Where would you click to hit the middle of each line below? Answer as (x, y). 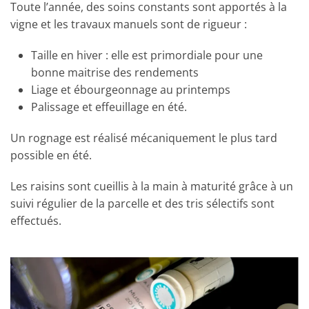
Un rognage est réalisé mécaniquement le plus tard (144, 138)
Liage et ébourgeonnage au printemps (131, 90)
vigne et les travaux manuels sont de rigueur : (129, 24)
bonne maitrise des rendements (115, 73)
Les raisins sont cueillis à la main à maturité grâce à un (152, 187)
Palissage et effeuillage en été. (109, 107)
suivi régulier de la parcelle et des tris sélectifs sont (142, 204)
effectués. (36, 221)
